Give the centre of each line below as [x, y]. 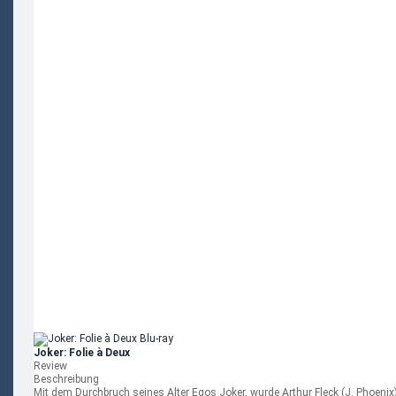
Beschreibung [66, 379]
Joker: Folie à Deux [82, 353]
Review [50, 366]
